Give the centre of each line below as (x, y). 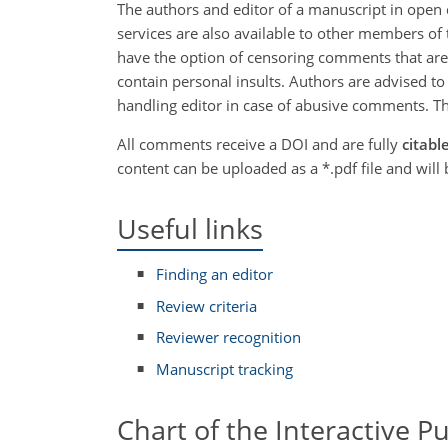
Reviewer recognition (229, 337)
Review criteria (207, 305)
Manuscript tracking (225, 368)
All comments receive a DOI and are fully (259, 144)
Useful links (190, 228)
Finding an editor (215, 274)
